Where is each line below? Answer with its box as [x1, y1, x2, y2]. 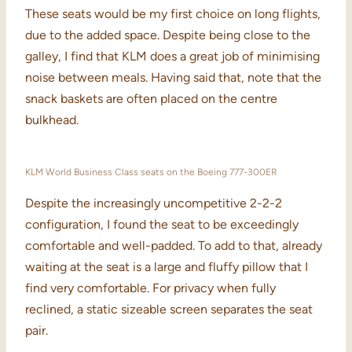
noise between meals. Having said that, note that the [25, 70, 321, 86]
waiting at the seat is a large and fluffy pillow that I [25, 259, 308, 275]
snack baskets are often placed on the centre [25, 91, 277, 107]
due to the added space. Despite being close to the [25, 27, 310, 43]
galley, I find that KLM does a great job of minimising [25, 49, 320, 64]
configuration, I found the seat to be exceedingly [25, 217, 299, 233]
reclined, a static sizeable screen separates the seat [25, 302, 313, 317]
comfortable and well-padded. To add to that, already [25, 238, 322, 254]
